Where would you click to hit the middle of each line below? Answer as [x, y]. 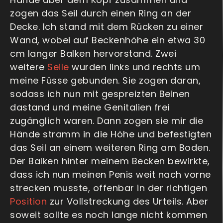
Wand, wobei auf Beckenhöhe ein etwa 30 [108, 40]
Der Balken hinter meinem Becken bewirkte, [110, 161]
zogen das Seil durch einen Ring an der [101, 13]
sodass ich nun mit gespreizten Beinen [100, 94]
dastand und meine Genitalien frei [90, 108]
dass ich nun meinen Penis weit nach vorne [111, 175]
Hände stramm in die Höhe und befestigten [111, 134]
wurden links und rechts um [134, 67]
